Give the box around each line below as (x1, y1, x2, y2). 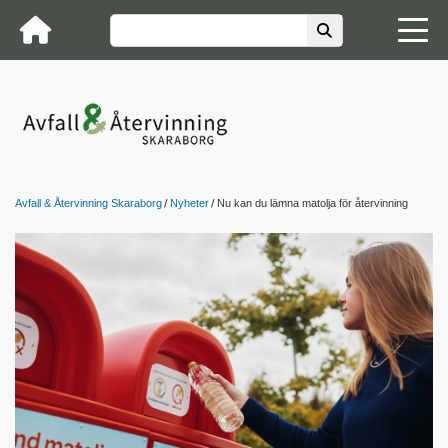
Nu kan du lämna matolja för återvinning (217, 197, 408, 209)
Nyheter (170, 197, 209, 209)
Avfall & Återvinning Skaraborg (15, 197, 162, 209)
